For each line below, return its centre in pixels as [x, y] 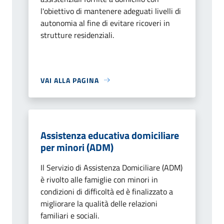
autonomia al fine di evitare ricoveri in [105, 23]
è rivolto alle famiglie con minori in [99, 179]
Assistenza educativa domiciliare [110, 135]
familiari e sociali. [70, 215]
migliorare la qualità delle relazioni [99, 203]
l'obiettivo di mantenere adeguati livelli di [111, 11]
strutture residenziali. [77, 35]
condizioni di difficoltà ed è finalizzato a [107, 191]
